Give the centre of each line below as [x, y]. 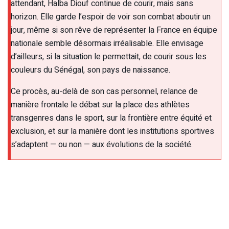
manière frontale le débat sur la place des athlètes [100, 105]
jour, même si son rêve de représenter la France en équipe [114, 30]
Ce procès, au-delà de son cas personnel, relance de [104, 92]
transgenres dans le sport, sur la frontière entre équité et [111, 118]
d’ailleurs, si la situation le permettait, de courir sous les [109, 57]
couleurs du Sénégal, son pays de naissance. [90, 70]
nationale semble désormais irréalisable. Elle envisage [107, 44]
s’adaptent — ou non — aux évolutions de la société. [102, 145]
